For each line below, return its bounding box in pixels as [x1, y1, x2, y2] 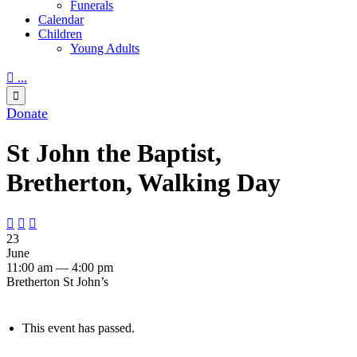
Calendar [38, 12, 84, 26]
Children [38, 26, 82, 41]
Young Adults [70, 41, 139, 55]
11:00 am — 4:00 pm [6, 261, 113, 275]
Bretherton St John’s [6, 275, 108, 289]
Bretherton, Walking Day [6, 167, 280, 197]
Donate [6, 104, 48, 121]
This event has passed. [22, 321, 135, 335]
